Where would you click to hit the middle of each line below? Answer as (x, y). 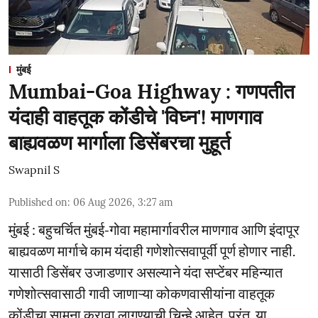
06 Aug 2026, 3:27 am (123, 202)
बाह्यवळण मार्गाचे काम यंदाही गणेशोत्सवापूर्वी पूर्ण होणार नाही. (152, 250)
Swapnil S (34, 169)
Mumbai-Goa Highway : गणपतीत (152, 91)
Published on (38, 202)
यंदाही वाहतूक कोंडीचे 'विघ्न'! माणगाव (136, 117)
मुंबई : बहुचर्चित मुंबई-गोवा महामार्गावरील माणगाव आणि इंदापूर (154, 229)
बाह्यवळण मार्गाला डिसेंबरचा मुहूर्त (120, 142)
